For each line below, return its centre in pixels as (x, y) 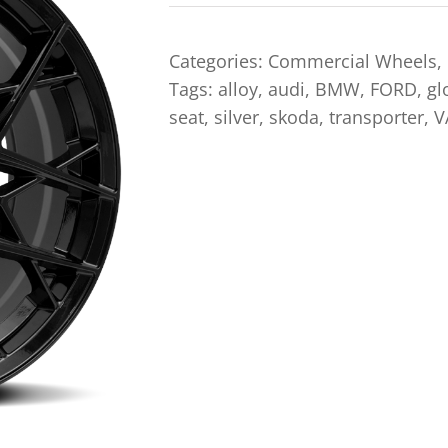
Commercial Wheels (352, 61)
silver (236, 117)
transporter (376, 117)
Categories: (218, 61)
